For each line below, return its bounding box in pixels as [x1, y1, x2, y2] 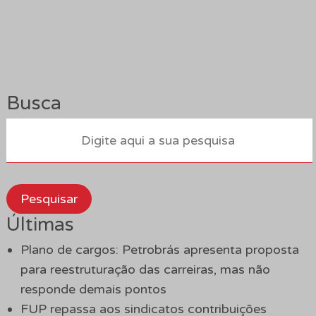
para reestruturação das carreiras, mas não [20, 261, 270, 277]
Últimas [6, 212, 74, 236]
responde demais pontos [20, 281, 166, 297]
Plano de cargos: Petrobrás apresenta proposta [20, 241, 299, 257]
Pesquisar [20, 190, 78, 207]
